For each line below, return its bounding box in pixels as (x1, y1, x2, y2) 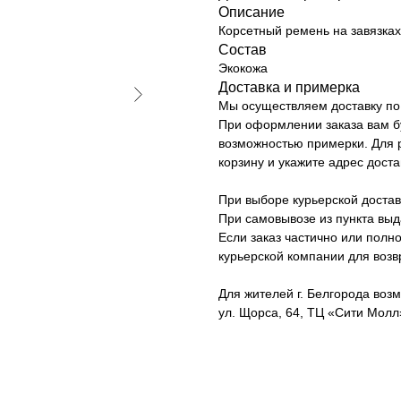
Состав (218, 41, 267, 57)
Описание (218, 4, 285, 20)
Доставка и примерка (218, 79, 360, 95)
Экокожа (218, 60, 268, 75)
